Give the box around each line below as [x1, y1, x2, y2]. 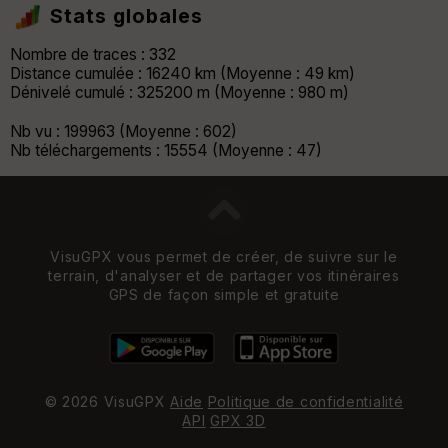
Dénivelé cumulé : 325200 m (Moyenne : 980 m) [10, 83, 349, 103]
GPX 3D [210, 412, 266, 429]
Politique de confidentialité [207, 393, 404, 410]
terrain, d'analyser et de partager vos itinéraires [48, 266, 400, 284]
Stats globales [50, 4, 203, 28]
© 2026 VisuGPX [44, 393, 171, 410]
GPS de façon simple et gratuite [108, 285, 340, 303]
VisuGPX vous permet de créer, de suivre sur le [50, 247, 398, 265]
